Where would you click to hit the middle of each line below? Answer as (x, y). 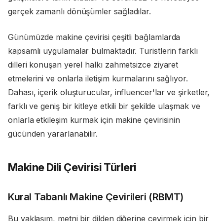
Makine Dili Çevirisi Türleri (72, 167)
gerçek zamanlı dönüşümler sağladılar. (80, 12)
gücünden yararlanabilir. (53, 134)
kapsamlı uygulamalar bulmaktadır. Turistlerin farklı (103, 51)
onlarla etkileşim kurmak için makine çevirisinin (94, 120)
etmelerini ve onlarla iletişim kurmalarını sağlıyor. (98, 79)
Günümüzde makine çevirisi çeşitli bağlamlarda (94, 37)
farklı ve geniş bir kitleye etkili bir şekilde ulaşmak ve (104, 106)
